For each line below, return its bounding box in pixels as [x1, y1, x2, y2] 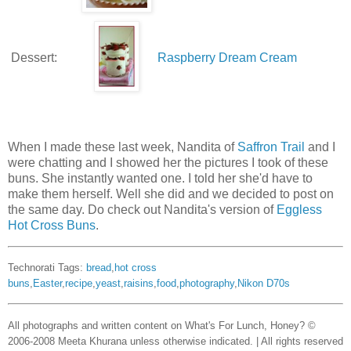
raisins [124, 277, 154, 290]
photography [179, 277, 234, 290]
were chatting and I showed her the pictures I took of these [8, 155, 328, 169]
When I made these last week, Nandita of [8, 139, 237, 154]
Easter [33, 277, 62, 290]
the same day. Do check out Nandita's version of [8, 202, 277, 216]
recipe [65, 277, 92, 290]
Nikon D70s [237, 277, 290, 290]
